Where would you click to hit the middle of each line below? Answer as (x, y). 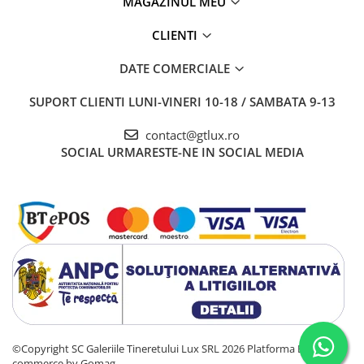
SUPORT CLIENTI (78, 102)
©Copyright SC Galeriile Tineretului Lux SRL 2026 (130, 349)
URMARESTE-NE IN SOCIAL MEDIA (205, 152)
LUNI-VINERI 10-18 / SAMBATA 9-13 (232, 102)
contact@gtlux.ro (191, 135)
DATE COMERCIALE (176, 68)
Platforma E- (277, 349)
